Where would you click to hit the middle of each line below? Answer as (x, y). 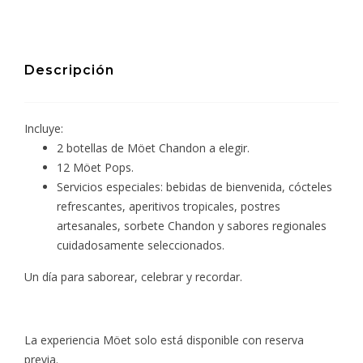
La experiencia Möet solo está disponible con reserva (164, 340)
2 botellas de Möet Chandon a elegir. (153, 147)
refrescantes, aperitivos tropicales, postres (169, 206)
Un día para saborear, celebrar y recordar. (133, 276)
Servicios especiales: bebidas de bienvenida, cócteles (194, 186)
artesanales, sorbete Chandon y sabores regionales (192, 225)
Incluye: (44, 128)
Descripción (69, 70)
